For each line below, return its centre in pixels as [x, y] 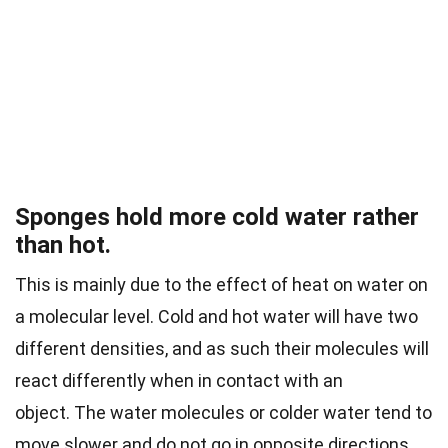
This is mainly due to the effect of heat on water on [221, 285]
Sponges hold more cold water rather [217, 217]
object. [44, 413]
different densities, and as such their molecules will [222, 349]
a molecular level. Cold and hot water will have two [216, 317]
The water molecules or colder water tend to [253, 413]
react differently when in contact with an [179, 381]
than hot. [63, 245]
